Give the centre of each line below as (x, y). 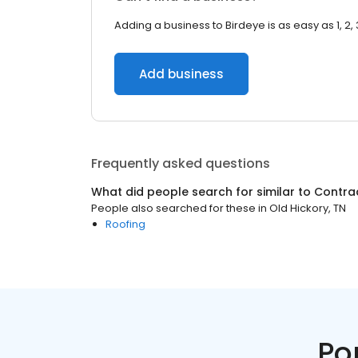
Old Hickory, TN (308, 208)
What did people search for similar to (203, 192)
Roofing (125, 224)
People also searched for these (173, 208)
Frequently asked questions (181, 163)
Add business (181, 74)
